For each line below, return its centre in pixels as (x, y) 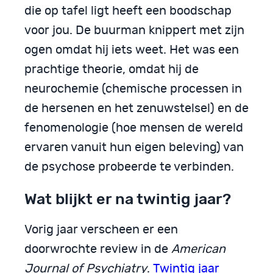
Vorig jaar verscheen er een (101, 230)
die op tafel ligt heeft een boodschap (128, 11)
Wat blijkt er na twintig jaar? (128, 198)
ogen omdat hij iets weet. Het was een (132, 50)
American (198, 250)
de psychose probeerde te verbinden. (129, 167)
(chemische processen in (172, 89)
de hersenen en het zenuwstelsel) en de (136, 108)
